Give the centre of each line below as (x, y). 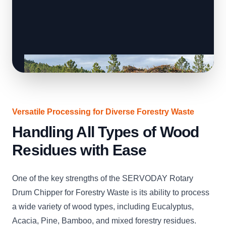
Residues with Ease (79, 150)
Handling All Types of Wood (106, 132)
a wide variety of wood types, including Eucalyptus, (103, 207)
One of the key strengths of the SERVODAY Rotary (103, 179)
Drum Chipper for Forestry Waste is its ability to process (111, 193)
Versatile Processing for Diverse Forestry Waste (103, 112)
